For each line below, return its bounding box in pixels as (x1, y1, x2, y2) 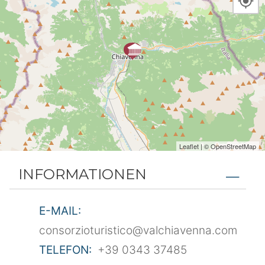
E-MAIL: (39, 203, 81, 218)
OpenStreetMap (211, 141, 256, 151)
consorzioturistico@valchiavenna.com (39, 223, 237, 237)
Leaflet (179, 141, 199, 151)
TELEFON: (39, 243, 92, 257)
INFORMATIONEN (18, 166, 147, 183)
